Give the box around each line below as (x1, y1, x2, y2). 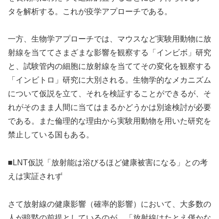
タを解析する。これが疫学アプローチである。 (8, 7, 172, 16)
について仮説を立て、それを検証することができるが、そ (8, 89, 211, 98)
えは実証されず (8, 172, 63, 181)
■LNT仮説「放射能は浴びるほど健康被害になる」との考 (8, 158, 208, 167)
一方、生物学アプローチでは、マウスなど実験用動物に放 (8, 35, 211, 44)
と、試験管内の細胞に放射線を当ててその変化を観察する (8, 62, 211, 71)
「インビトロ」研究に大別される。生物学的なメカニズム (8, 76, 211, 85)
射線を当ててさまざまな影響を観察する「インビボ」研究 (8, 48, 211, 57)
